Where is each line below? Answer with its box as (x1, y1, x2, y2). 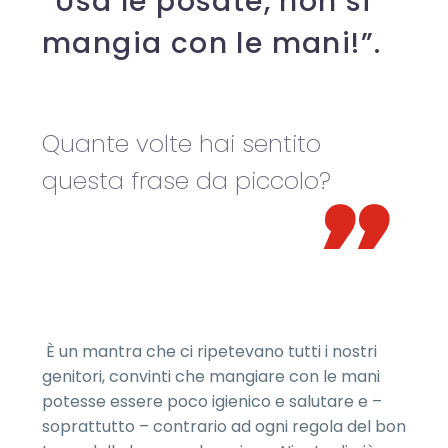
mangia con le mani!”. (42, 24, 382, 63)
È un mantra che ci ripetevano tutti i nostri (42, 340, 377, 363)
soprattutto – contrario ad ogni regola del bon (42, 415, 406, 438)
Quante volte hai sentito (42, 127, 321, 160)
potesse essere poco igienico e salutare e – (42, 390, 382, 413)
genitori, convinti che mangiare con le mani (42, 365, 380, 388)
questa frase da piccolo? (42, 164, 331, 197)
